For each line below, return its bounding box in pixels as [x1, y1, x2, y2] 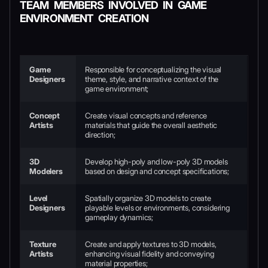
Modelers [29, 166, 63, 176]
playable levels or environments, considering [85, 203, 230, 213]
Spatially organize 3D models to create [85, 193, 211, 203]
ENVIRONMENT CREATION [20, 12, 149, 25]
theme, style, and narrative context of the [85, 74, 219, 84]
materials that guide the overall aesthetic [85, 120, 218, 130]
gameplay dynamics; [85, 212, 154, 223]
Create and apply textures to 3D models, [85, 239, 217, 249]
